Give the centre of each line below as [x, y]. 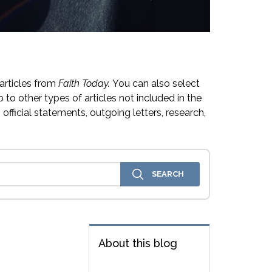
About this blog [138, 243]
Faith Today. [85, 83]
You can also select [156, 83]
